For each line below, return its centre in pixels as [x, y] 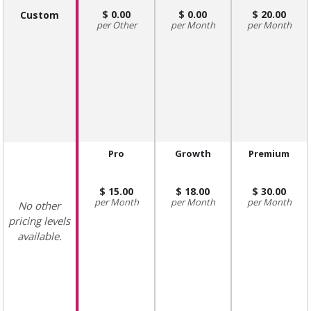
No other [40, 205]
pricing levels [40, 220]
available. [39, 236]
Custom [39, 15]
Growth [193, 153]
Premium [269, 153]
